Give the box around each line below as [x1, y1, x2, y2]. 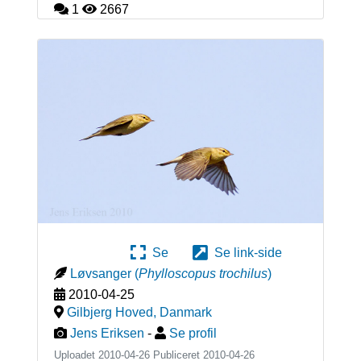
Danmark [159, 305, 212, 320]
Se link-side [208, 246, 282, 260]
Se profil [168, 326, 217, 341]
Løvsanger [69, 267, 131, 281]
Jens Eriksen [69, 326, 144, 341]
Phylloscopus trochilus [138, 267, 268, 281]
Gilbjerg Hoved [66, 305, 153, 320]
